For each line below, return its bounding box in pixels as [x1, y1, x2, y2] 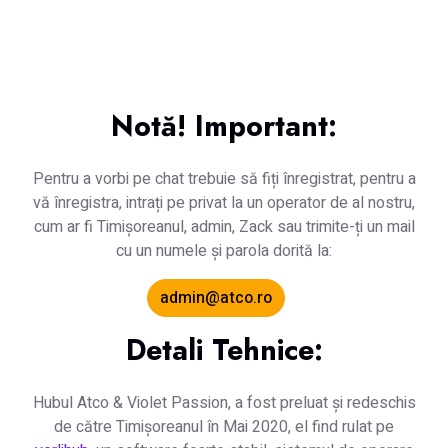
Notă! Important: [111, 104, 337, 147]
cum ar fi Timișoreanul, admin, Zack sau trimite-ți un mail [33, 214, 415, 239]
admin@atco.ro [160, 285, 272, 310]
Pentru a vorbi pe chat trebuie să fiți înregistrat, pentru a [32, 166, 416, 191]
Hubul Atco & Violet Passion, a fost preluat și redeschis [32, 390, 416, 415]
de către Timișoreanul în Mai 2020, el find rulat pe [54, 414, 394, 439]
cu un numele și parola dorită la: [116, 238, 332, 263]
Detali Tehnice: [125, 328, 323, 371]
